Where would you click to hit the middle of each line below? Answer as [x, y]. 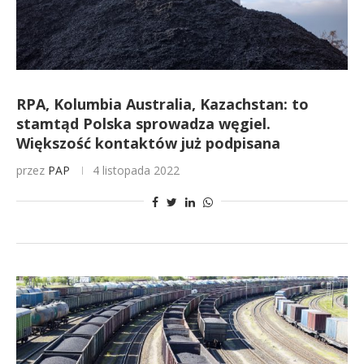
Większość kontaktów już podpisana [148, 143]
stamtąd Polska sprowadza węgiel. [143, 123]
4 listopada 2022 [136, 170]
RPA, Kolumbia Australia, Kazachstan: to [162, 104]
